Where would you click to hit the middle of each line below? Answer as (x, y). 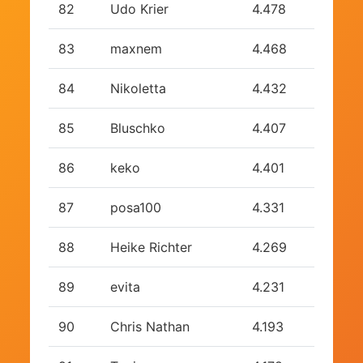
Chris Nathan (149, 327)
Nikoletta (138, 89)
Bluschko (137, 128)
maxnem (136, 49)
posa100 (135, 208)
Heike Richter (151, 248)
